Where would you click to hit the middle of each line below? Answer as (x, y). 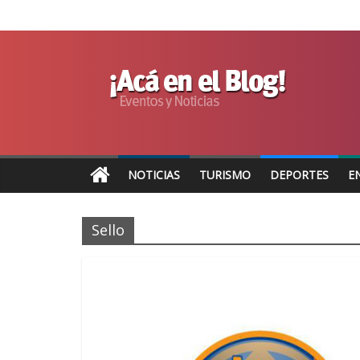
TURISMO (225, 175)
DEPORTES (299, 175)
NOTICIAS (154, 175)
